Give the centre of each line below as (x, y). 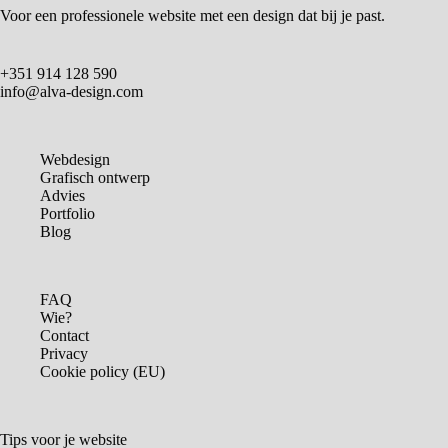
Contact (64, 336)
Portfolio (67, 214)
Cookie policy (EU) (102, 372)
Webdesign (75, 160)
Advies (62, 196)
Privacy (64, 354)
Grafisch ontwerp (95, 178)
